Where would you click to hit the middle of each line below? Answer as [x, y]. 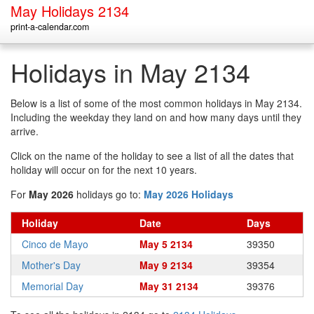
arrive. [25, 131]
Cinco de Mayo [55, 244]
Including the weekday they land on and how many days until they [156, 117]
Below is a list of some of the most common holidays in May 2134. [156, 103]
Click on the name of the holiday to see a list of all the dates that [152, 156]
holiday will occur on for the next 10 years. [104, 170]
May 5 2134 [166, 244]
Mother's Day [51, 265]
